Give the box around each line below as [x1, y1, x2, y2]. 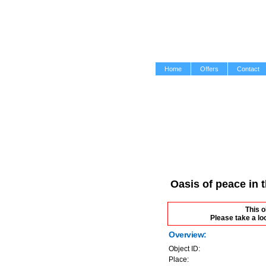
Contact [237, 65, 259, 72]
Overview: [169, 230, 207, 239]
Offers [200, 65, 218, 72]
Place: [169, 255, 189, 264]
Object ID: [169, 245, 200, 253]
